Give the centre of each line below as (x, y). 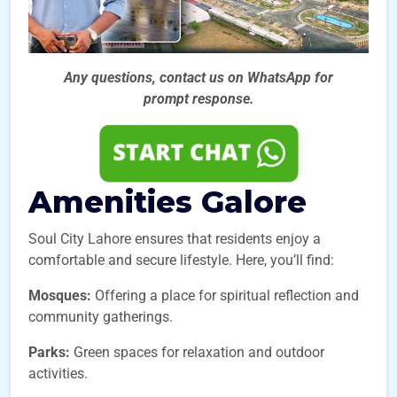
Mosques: (60, 296)
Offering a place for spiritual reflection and (225, 296)
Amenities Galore (167, 202)
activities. (58, 374)
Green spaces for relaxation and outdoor (197, 352)
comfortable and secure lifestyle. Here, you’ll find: (181, 260)
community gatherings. (101, 317)
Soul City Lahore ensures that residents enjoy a (175, 239)
